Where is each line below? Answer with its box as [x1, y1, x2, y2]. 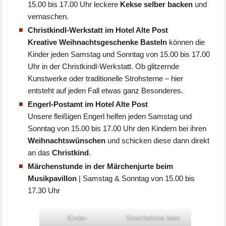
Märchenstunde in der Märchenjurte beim [28, 162, 174, 171]
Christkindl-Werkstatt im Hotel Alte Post [28, 26, 168, 35]
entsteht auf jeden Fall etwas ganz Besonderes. [28, 86, 184, 95]
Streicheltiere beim [126, 214, 181, 222]
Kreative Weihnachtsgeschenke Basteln [28, 38, 169, 47]
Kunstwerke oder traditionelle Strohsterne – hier [28, 74, 184, 83]
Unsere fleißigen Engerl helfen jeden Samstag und [28, 112, 192, 121]
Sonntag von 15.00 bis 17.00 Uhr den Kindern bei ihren [28, 124, 207, 133]
